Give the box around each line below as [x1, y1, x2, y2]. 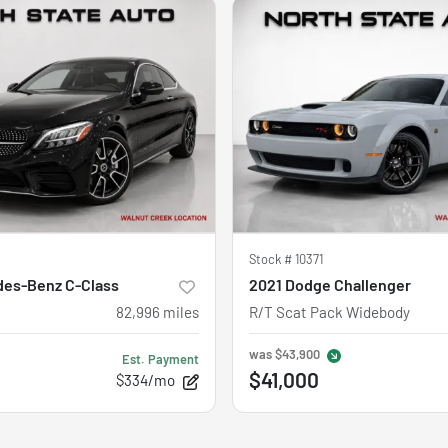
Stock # [249, 250, 295, 267]
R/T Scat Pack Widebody [249, 302, 410, 321]
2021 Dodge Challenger [249, 274, 411, 294]
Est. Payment [122, 350, 199, 367]
